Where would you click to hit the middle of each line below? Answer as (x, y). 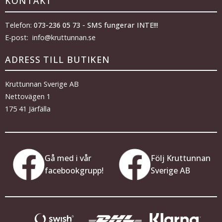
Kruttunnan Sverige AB (42, 84)
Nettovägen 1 (28, 96)
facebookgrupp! (74, 170)
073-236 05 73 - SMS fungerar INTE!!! (96, 25)
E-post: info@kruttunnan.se (50, 37)
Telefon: (19, 25)
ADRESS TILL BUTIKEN (58, 59)
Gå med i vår (68, 158)
